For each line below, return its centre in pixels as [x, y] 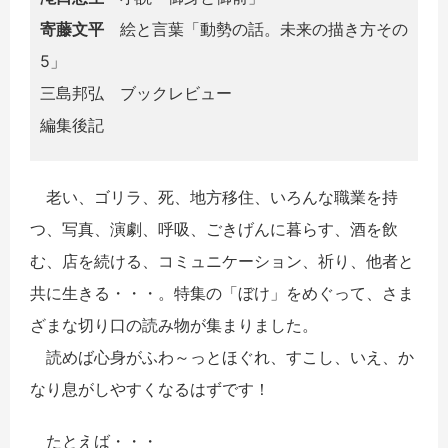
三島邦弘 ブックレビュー [136, 93]
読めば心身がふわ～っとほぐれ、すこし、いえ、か [222, 357]
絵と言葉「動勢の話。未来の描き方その [256, 29]
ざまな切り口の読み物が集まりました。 [174, 325]
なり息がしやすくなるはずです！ [150, 389]
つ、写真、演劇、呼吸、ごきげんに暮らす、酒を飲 [214, 229]
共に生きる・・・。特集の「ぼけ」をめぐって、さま [222, 293]
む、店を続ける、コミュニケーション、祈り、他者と [222, 261]
